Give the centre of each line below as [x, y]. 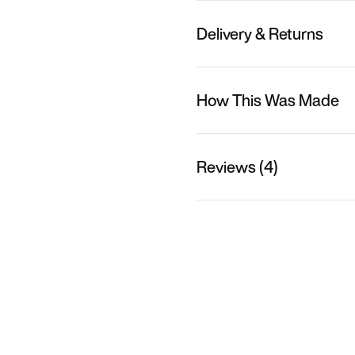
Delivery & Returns [260, 33]
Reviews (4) [237, 166]
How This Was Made [268, 100]
